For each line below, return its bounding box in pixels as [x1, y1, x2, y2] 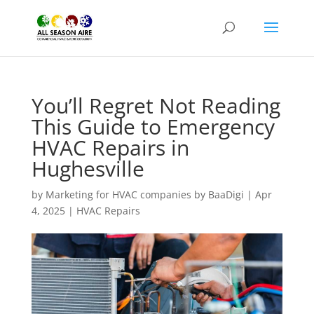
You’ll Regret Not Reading [31, 91, 280, 120]
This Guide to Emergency [31, 112, 275, 141]
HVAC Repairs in [31, 133, 189, 162]
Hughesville [31, 154, 144, 183]
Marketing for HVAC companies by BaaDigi [45, 188, 244, 201]
